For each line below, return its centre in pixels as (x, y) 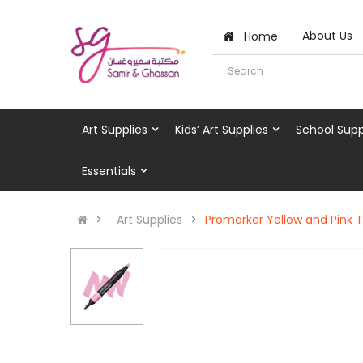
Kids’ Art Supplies (222, 129)
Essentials (109, 171)
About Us (328, 36)
